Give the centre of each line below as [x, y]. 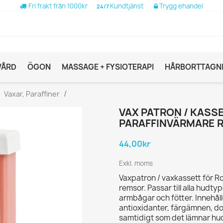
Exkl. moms [136, 163]
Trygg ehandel [180, 6]
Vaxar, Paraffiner [32, 94]
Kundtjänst [132, 6]
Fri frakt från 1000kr [57, 6]
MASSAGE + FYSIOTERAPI [108, 67]
